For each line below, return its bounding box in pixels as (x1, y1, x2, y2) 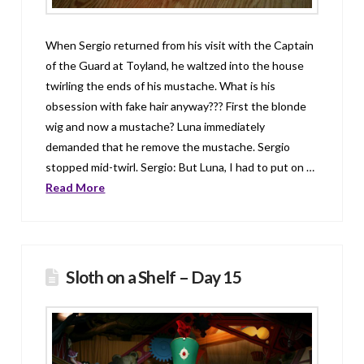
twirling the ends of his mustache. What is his (45, 78, 276, 93)
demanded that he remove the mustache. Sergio (45, 139, 291, 154)
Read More (45, 180, 106, 194)
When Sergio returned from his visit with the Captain (45, 37, 314, 52)
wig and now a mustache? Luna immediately (45, 119, 266, 133)
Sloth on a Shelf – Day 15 (66, 266, 241, 288)
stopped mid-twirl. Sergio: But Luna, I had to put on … (45, 159, 315, 174)
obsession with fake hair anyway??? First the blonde (45, 98, 307, 113)
